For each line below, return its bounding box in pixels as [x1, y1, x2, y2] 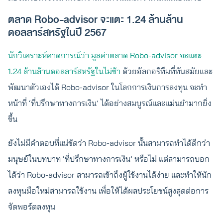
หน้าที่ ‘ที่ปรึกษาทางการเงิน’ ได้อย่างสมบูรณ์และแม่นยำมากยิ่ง [8, 98, 212, 108]
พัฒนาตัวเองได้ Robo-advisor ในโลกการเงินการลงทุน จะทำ [8, 82, 207, 92]
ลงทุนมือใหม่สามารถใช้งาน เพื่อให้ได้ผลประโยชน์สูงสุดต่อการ [8, 186, 209, 196]
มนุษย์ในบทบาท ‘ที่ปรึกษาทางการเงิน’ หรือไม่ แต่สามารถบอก [8, 154, 210, 164]
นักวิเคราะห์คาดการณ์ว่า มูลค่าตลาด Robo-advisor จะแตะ [8, 50, 202, 60]
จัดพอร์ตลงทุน [8, 202, 55, 212]
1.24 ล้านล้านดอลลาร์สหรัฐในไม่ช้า [8, 66, 120, 76]
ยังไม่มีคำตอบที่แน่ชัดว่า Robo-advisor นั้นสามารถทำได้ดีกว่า [8, 138, 210, 148]
